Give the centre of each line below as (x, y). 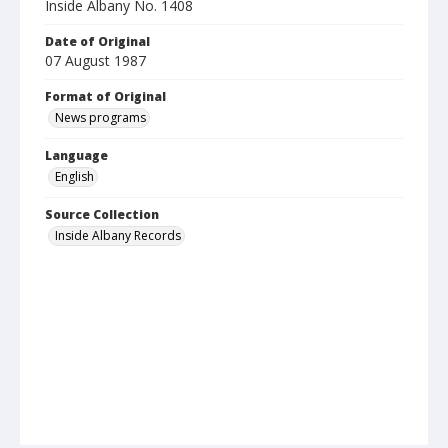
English (74, 177)
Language (76, 156)
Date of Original (97, 42)
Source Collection (102, 215)
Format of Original (105, 97)
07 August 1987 (95, 61)
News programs (100, 118)
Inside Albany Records (118, 236)
